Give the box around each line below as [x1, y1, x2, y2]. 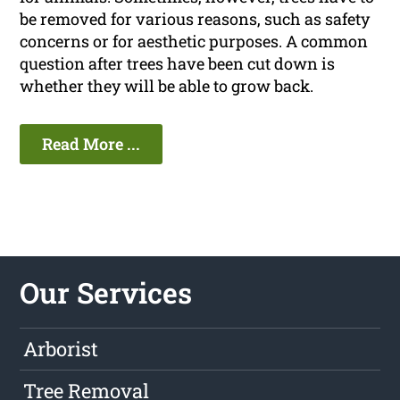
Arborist [23, 336, 99, 362]
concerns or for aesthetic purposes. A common [20, 30, 369, 53]
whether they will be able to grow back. [20, 75, 314, 97]
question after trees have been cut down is [20, 53, 336, 75]
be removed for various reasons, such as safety [20, 8, 371, 30]
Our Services [20, 273, 193, 312]
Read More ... [42, 133, 141, 155]
